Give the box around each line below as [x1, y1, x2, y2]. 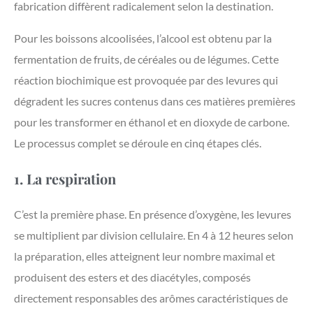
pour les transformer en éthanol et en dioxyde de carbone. [14, 115, 289, 129]
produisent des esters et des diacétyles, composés [14, 270, 251, 284]
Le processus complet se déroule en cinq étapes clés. [14, 136, 261, 150]
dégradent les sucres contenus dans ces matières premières [14, 94, 296, 108]
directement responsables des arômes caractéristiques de [14, 291, 288, 305]
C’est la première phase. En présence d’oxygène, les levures [14, 208, 291, 221]
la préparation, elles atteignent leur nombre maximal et [14, 249, 275, 263]
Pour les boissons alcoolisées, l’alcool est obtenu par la [14, 31, 272, 45]
